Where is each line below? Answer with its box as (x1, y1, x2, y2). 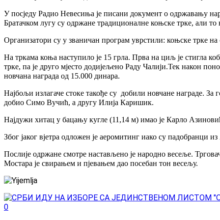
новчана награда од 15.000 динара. (4, 71, 120, 80)
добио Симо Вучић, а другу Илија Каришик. (4, 98, 154, 107)
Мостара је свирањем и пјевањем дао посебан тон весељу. (4, 159, 198, 167)
